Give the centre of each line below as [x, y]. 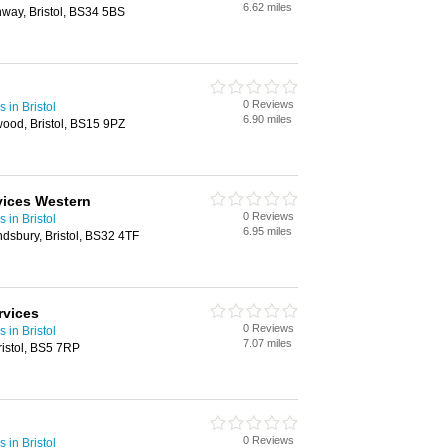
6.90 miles [267, 119]
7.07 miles [267, 343]
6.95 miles [267, 231]
